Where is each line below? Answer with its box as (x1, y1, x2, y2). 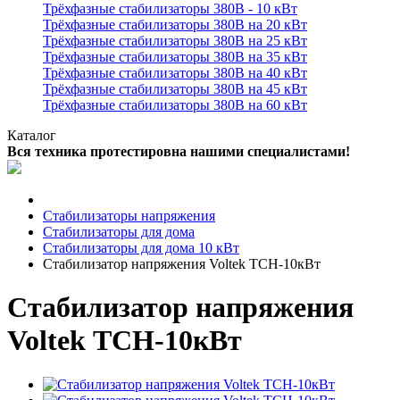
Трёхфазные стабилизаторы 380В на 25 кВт (43, 33, 307, 48)
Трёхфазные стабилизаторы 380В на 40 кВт (43, 65, 307, 80)
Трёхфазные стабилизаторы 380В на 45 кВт (43, 81, 307, 96)
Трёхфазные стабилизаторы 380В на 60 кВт (43, 97, 307, 112)
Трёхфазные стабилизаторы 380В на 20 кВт (43, 17, 307, 32)
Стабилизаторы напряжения (43, 208, 215, 223)
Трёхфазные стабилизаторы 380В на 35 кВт (43, 49, 307, 64)
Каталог (7, 128, 56, 143)
